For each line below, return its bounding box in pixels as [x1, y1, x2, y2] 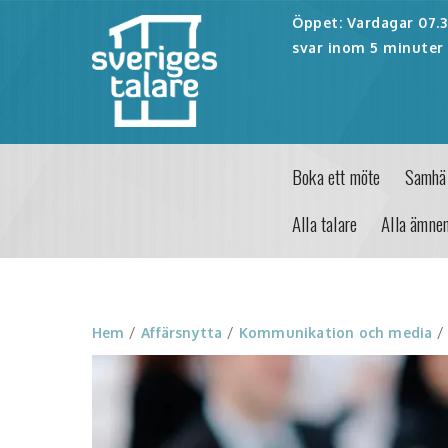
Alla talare [292, 209, 358, 238]
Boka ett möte [292, 162, 381, 191]
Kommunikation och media [238, 324, 433, 341]
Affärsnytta [141, 324, 223, 341]
